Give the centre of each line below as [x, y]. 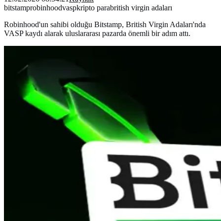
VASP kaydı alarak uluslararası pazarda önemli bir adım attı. [97, 33]
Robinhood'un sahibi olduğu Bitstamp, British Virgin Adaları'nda [105, 24]
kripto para [93, 7]
